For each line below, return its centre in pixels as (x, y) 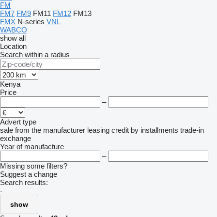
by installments (155, 130)
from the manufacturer (50, 130)
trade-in (192, 130)
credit (120, 130)
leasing (98, 130)
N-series (31, 22)
